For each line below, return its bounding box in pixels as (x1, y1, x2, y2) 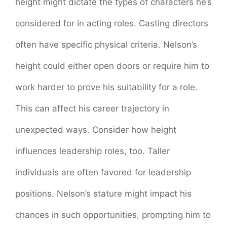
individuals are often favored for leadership (15, 167, 191, 178)
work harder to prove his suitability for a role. (15, 82, 198, 93)
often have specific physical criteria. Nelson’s (15, 40, 197, 50)
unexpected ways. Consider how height (15, 125, 176, 135)
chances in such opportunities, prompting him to (15, 210, 211, 220)
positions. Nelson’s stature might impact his (15, 188, 192, 199)
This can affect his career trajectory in (15, 103, 169, 114)
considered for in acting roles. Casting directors (15, 18, 208, 29)
